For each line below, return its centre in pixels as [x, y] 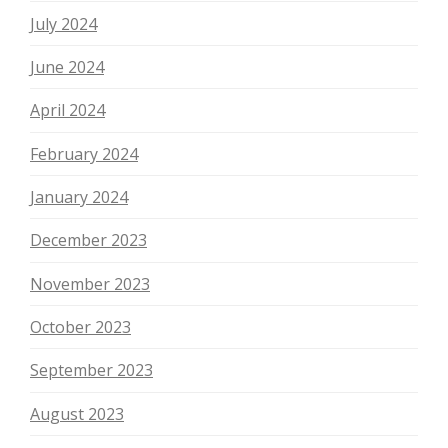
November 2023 [90, 283]
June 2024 [67, 66]
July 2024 [63, 23]
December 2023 [88, 240]
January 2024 [79, 197]
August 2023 [77, 413]
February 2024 [84, 153]
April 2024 [67, 110]
